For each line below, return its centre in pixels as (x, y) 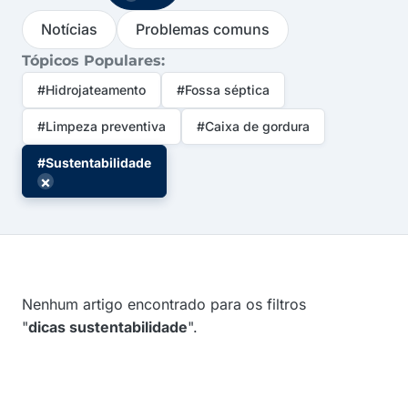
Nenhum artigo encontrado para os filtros (164, 304)
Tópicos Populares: (93, 61)
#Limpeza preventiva (102, 126)
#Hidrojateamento (92, 90)
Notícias (69, 29)
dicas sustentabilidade (108, 327)
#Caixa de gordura (253, 126)
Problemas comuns (203, 29)
